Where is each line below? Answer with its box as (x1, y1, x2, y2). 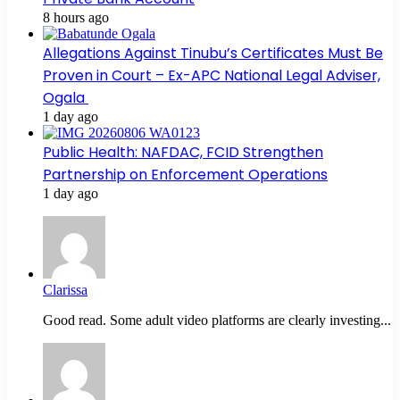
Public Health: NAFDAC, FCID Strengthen (43, 142, 323, 163)
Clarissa (43, 282, 87, 298)
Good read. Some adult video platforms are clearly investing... (43, 312, 391, 329)
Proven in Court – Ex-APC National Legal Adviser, (43, 65, 380, 87)
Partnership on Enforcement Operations (43, 164, 328, 186)
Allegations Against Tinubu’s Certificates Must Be (43, 43, 383, 64)
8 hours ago (43, 10, 109, 26)
